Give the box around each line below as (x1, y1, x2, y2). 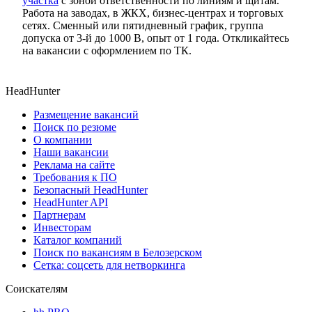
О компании (33, 133, 92, 146)
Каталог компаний (33, 233, 122, 246)
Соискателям (6, 282, 68, 295)
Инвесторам (33, 221, 91, 233)
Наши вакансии (33, 146, 109, 158)
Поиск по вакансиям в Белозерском (33, 246, 202, 258)
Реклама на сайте (33, 158, 115, 171)
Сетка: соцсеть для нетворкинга (33, 258, 185, 271)
